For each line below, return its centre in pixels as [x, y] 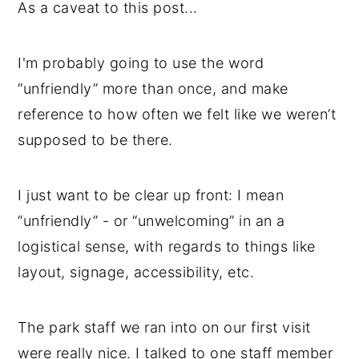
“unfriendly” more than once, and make [153, 88]
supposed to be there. [95, 139]
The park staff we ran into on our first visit [164, 327]
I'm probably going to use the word [141, 63]
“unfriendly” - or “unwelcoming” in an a [151, 220]
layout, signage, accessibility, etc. [136, 272]
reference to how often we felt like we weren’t [177, 114]
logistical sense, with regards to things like [167, 246]
